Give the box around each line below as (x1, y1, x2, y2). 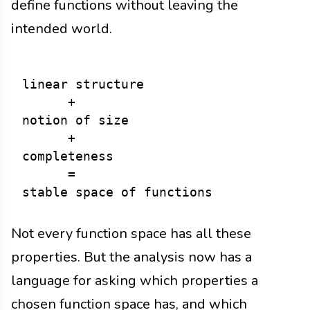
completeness (22, 149, 113, 164)
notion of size (22, 113, 129, 128)
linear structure (22, 77, 144, 92)
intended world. (11, 19, 112, 39)
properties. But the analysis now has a (11, 248, 252, 267)
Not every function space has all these (11, 224, 251, 244)
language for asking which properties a (11, 271, 258, 291)
